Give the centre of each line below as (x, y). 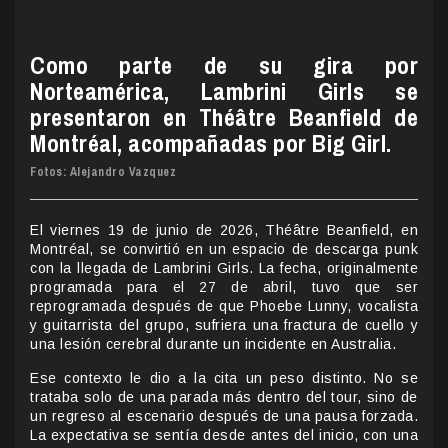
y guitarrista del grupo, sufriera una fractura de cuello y (224, 324)
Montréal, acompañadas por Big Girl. (211, 142)
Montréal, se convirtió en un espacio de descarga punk (224, 248)
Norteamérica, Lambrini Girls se (224, 90)
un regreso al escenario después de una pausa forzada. (224, 415)
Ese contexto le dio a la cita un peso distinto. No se (224, 377)
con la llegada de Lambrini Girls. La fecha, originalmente (224, 267)
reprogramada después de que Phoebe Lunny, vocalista (224, 305)
